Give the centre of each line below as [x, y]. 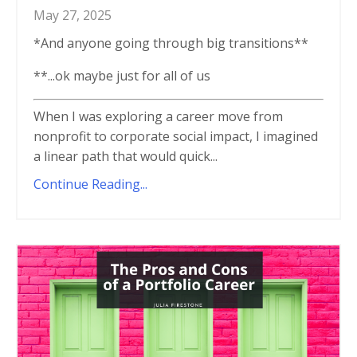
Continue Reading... [90, 184]
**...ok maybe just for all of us [122, 75]
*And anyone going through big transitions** [171, 43]
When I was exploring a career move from [158, 116]
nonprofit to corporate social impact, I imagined [176, 136]
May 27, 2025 [73, 15]
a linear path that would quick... [126, 156]
